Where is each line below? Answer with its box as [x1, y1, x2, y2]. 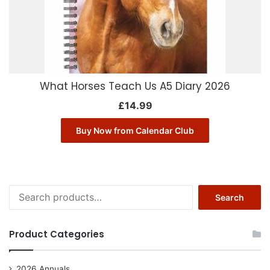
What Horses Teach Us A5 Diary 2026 [40, 79, 230, 94]
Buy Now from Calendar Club [76, 125, 194, 136]
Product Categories [9, 228, 104, 241]
